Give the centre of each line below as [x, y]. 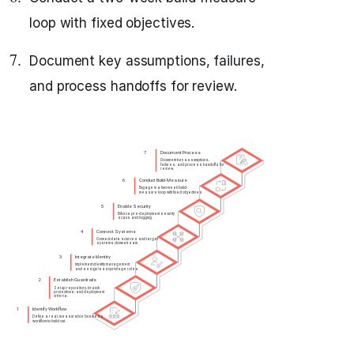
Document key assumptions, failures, [147, 61]
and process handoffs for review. [133, 86]
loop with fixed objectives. [112, 23]
